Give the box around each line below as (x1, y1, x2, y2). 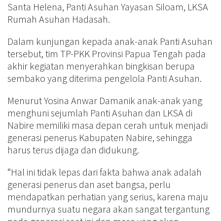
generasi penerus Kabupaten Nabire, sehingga (7, 131, 192, 144)
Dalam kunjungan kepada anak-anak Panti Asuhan (7, 35, 213, 47)
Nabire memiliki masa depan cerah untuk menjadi (7, 119, 208, 131)
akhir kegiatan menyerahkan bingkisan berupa (7, 60, 195, 72)
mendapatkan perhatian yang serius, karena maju (7, 190, 208, 203)
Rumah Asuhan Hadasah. (7, 13, 110, 25)
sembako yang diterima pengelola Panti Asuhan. (7, 72, 206, 84)
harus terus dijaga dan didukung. (7, 144, 139, 156)
